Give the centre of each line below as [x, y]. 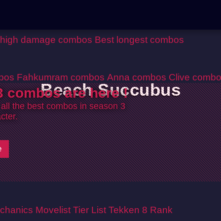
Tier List [90, 210]
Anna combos [137, 77]
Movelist [53, 210]
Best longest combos [139, 39]
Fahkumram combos [61, 77]
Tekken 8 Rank [141, 210]
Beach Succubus [110, 90]
